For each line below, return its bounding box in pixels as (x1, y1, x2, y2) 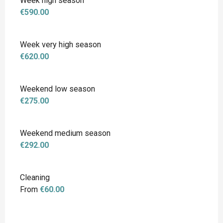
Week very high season (20, 40, 101, 50)
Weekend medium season (20, 128, 111, 138)
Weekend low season (20, 84, 95, 94)
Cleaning (20, 173, 50, 183)
